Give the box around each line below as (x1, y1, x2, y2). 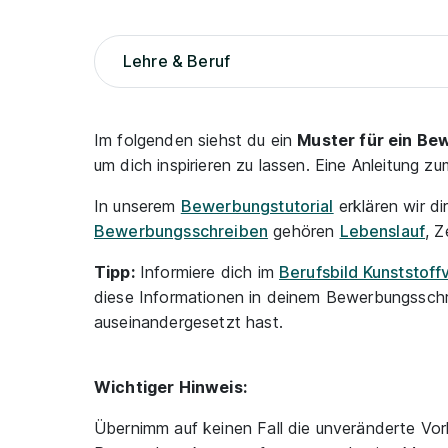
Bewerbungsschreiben (94, 221, 269, 241)
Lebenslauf (339, 221, 426, 241)
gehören (268, 221, 340, 241)
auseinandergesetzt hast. (94, 312, 283, 332)
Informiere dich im (134, 262, 280, 282)
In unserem (94, 196, 181, 216)
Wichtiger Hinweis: (94, 377, 247, 397)
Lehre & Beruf (123, 51, 231, 71)
